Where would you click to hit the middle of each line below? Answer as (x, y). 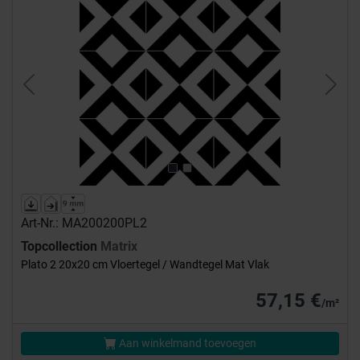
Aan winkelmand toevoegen (186, 344)
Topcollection (61, 247)
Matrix (119, 247)
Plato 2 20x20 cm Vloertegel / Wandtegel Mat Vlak (145, 265)
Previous (52, 93)
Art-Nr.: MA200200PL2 (84, 223)
